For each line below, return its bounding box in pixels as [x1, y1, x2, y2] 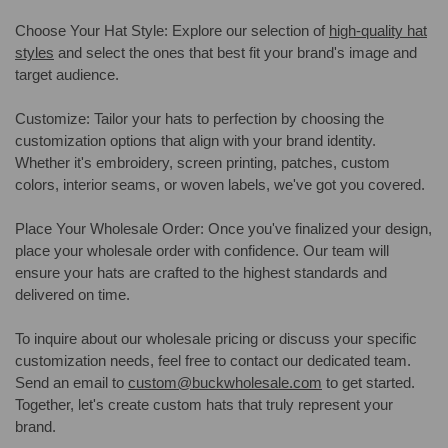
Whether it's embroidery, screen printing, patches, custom [15, 154, 390, 172]
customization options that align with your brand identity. [15, 132, 376, 150]
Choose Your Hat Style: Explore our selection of [15, 22, 329, 40]
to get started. [322, 374, 415, 392]
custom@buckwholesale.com [128, 374, 322, 392]
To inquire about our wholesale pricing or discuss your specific [15, 330, 417, 348]
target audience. [15, 66, 119, 84]
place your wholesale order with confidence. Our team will [15, 242, 389, 260]
